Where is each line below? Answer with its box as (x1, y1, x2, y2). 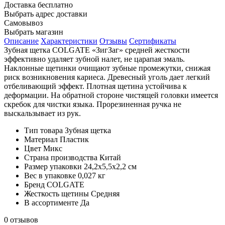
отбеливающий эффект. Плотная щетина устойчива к (4, 81, 187, 90)
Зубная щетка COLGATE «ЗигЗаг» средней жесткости (4, 45, 190, 54)
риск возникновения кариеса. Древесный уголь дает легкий (4, 72, 210, 81)
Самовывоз (4, 18, 43, 27)
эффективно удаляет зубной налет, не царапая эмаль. (4, 54, 185, 63)
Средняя (91, 189, 120, 198)
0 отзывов (4, 215, 38, 224)
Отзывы (99, 36, 127, 45)
